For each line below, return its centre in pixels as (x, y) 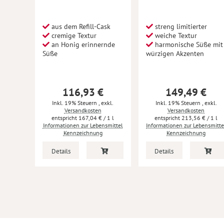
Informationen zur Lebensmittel (83, 125)
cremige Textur (73, 35)
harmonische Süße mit (188, 44)
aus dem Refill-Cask (80, 26)
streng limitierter (180, 26)
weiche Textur (175, 35)
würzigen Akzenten (175, 53)
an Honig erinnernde (82, 44)
